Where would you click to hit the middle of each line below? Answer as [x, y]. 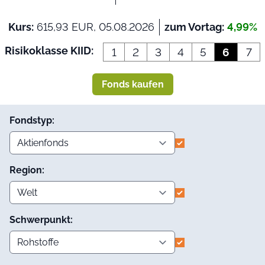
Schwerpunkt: [41, 220]
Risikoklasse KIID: [49, 51]
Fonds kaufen [132, 84]
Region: [27, 170]
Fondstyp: [32, 120]
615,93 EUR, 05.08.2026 [94, 27]
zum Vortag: [194, 27]
